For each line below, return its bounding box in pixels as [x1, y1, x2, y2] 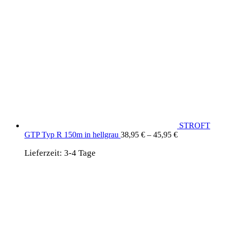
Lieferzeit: [24, 148, 64, 158]
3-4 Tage [64, 148, 96, 158]
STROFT [179, 121, 210, 130]
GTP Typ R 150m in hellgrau [24, 130, 119, 139]
